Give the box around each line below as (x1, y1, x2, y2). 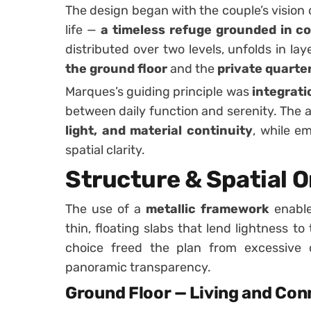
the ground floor (65, 60, 167, 76)
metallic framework (146, 201, 269, 217)
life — (65, 22, 101, 37)
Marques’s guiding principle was (65, 83, 252, 99)
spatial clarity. (65, 142, 145, 158)
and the (167, 60, 217, 76)
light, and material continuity (65, 122, 253, 138)
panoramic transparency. (65, 259, 211, 275)
